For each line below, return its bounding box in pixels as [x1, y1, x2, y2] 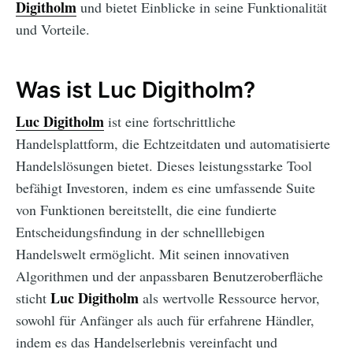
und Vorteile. [16, 20, 90, 39]
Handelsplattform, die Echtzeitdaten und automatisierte [16, 134, 330, 154]
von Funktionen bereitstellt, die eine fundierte [16, 200, 277, 220]
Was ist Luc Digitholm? [16, 76, 255, 103]
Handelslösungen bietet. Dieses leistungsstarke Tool [16, 156, 312, 176]
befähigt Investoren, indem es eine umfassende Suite [16, 178, 315, 198]
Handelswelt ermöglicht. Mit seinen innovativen [16, 244, 289, 264]
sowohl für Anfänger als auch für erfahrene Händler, [16, 310, 314, 330]
